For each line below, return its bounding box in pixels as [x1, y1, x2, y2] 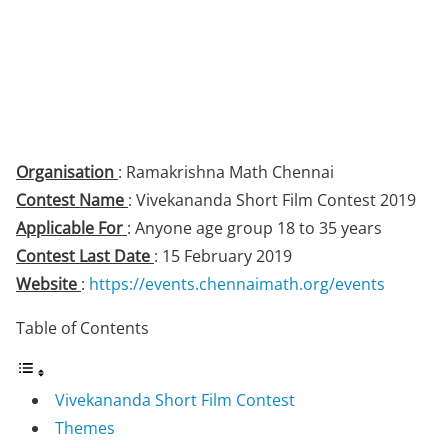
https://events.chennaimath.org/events [89, 273, 385, 295]
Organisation [16, 161, 118, 183]
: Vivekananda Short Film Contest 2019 [128, 189, 416, 211]
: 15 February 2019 [154, 245, 292, 267]
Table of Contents [16, 317, 149, 339]
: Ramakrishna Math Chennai [118, 161, 334, 183]
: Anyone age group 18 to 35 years [127, 217, 382, 239]
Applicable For [16, 217, 127, 239]
